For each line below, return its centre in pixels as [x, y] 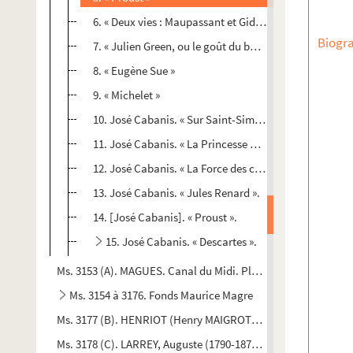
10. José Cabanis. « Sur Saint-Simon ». [185, 119]
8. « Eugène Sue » [134, 71]
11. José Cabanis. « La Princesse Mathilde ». [198, 144]
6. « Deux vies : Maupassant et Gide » [180, 22]
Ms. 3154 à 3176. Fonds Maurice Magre [161, 295]
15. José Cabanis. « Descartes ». [181, 242]
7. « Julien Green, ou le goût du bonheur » [192, 46]
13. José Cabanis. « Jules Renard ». [176, 193]
